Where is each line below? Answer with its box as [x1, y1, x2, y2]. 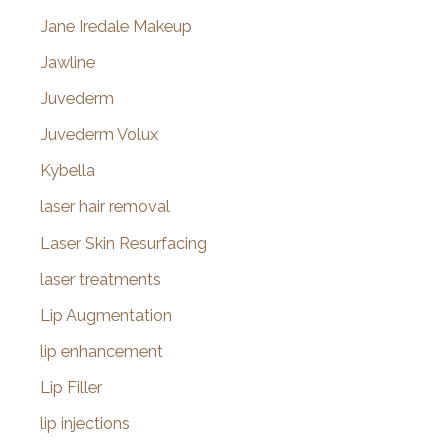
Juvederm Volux [40, 125, 158, 145]
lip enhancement [40, 341, 163, 361]
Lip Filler [40, 377, 102, 397]
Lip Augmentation [40, 305, 172, 325]
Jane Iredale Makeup [40, 17, 192, 37]
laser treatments [40, 269, 161, 289]
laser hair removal [40, 197, 170, 217]
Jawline [40, 53, 95, 73]
